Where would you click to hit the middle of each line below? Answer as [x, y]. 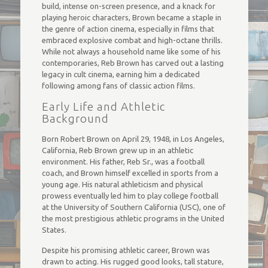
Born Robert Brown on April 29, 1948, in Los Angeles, [133, 139]
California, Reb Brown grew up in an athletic [117, 150]
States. [54, 230]
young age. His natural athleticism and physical [122, 184]
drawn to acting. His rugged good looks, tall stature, [133, 261]
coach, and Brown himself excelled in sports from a [130, 173]
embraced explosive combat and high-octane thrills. [132, 40]
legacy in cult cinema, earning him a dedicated [121, 74]
